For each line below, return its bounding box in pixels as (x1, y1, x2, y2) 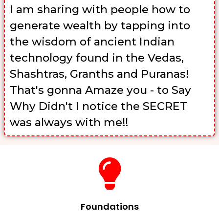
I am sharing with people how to (10, 2, 190, 16)
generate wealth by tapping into (10, 18, 190, 32)
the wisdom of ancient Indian (10, 34, 175, 48)
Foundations (80, 200, 139, 213)
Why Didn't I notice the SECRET (10, 99, 187, 113)
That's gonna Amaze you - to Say (10, 83, 191, 97)
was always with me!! (10, 115, 128, 129)
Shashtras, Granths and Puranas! (10, 66, 189, 81)
